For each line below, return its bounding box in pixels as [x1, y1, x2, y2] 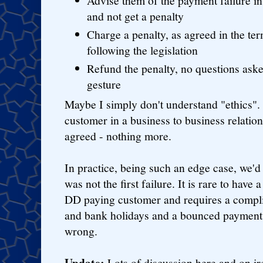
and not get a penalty [87, 8, 184, 25]
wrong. [65, 223, 97, 240]
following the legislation [87, 42, 198, 58]
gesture [87, 76, 122, 92]
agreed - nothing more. [65, 128, 171, 144]
